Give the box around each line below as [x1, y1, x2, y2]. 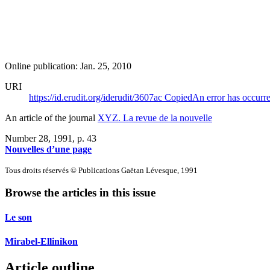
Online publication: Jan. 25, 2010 [5, 60, 131, 71]
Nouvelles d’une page [5, 143, 92, 154]
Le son [5, 212, 32, 223]
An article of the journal [5, 112, 98, 123]
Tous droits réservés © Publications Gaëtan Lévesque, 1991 [5, 165, 198, 175]
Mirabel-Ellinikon [5, 236, 78, 246]
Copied [165, 92, 192, 102]
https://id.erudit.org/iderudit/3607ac [29, 92, 165, 102]
